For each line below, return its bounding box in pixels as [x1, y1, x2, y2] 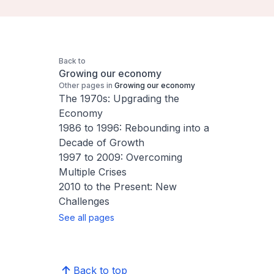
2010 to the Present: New [59, 180, 177, 193]
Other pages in [59, 81, 113, 90]
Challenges [59, 195, 109, 207]
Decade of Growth [59, 136, 144, 149]
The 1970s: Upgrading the [59, 92, 179, 105]
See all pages [59, 212, 114, 223]
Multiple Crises [59, 166, 127, 178]
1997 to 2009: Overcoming [59, 151, 182, 163]
